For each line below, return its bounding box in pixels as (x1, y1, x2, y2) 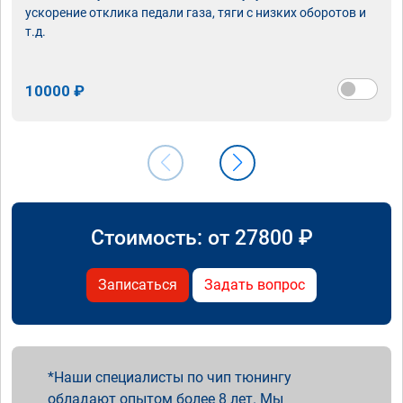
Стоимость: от (90, 224, 235, 250)
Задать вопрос (204, 275, 305, 293)
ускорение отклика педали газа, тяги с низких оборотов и (25, 4, 366, 20)
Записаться (98, 275, 177, 293)
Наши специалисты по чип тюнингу (54, 368, 291, 386)
